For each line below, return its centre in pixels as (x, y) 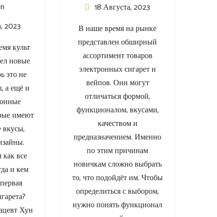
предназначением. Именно (118, 138)
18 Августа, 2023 (123, 8)
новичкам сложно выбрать (117, 165)
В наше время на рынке (118, 29)
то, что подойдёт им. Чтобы (118, 178)
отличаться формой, (118, 97)
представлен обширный (118, 43)
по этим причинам (118, 151)
